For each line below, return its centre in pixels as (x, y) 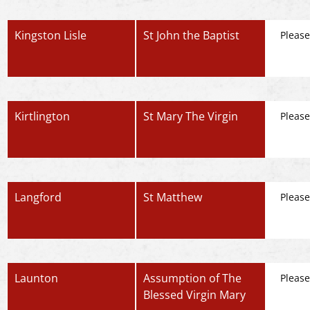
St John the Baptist (192, 35)
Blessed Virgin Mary (195, 295)
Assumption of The (193, 278)
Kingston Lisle (51, 35)
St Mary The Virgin (191, 116)
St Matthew (173, 197)
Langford (38, 197)
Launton (36, 278)
